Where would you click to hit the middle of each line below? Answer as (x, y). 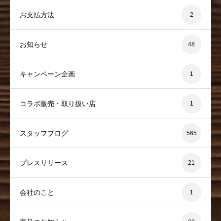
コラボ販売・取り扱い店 (58, 103)
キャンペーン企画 (47, 74)
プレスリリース (44, 163)
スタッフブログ (44, 133)
